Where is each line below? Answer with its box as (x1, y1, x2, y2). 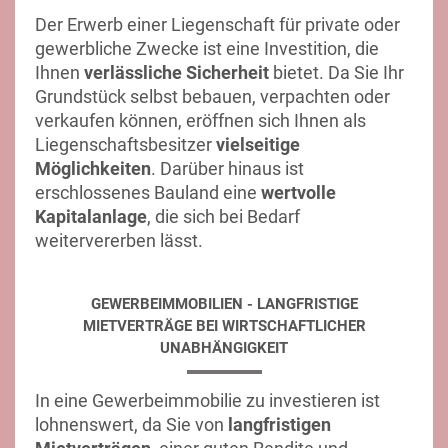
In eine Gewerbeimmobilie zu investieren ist (35, 390, 380, 411)
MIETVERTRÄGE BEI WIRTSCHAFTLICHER (82, 317, 366, 335)
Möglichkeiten (35, 158, 151, 179)
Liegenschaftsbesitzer (35, 134, 216, 155)
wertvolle (261, 182, 336, 203)
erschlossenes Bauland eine (35, 182, 261, 203)
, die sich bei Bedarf (147, 206, 300, 227)
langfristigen (228, 414, 331, 435)
